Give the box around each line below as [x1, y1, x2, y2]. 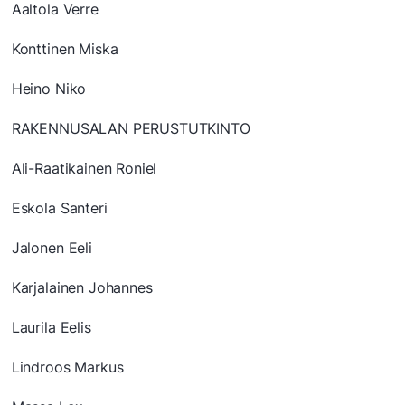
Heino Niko [11, 80, 87, 99]
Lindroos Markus [11, 358, 124, 377]
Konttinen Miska [11, 40, 118, 59]
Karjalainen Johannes [11, 278, 153, 297]
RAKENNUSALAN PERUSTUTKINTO [11, 119, 250, 138]
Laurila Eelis [11, 318, 91, 337]
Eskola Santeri [11, 199, 108, 218]
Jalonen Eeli [11, 239, 92, 258]
